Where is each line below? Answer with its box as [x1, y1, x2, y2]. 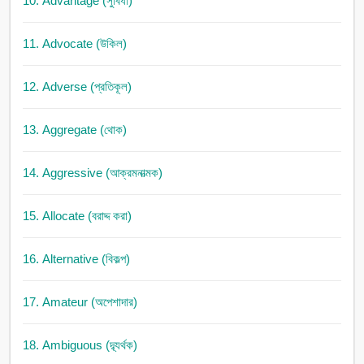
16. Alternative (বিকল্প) [22, 252, 130, 266]
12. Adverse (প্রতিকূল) [22, 80, 132, 94]
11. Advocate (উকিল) [22, 37, 127, 51]
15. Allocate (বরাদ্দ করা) [22, 209, 132, 223]
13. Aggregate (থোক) [22, 123, 127, 137]
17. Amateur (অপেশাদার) [22, 295, 137, 310]
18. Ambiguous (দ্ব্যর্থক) [22, 338, 137, 353]
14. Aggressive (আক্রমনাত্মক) [22, 166, 162, 180]
